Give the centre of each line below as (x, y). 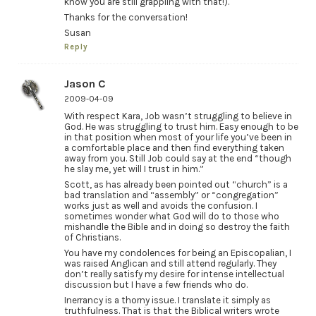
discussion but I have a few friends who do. (156, 285)
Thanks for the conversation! (126, 17)
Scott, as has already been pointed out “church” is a (176, 185)
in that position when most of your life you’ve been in (178, 138)
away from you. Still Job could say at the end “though (177, 159)
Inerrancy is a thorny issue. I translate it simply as (167, 300)
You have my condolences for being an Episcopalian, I (177, 253)
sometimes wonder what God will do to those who (171, 217)
